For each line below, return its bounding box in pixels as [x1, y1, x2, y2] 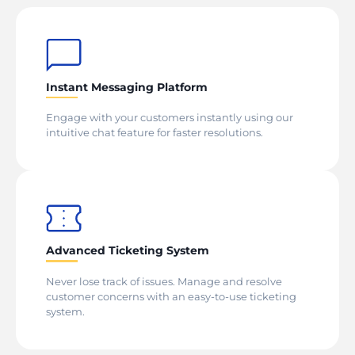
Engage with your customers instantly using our [46, 111, 293, 124]
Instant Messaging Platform [46, 79, 208, 94]
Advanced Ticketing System [46, 243, 209, 258]
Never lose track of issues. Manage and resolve [46, 274, 282, 288]
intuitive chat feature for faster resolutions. [46, 126, 263, 139]
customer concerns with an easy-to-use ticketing [46, 289, 296, 303]
